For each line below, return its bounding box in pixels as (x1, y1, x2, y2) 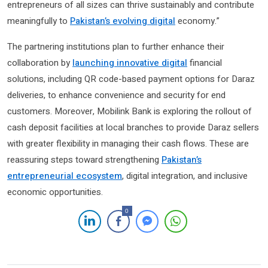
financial (187, 56, 222, 69)
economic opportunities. (7, 185, 103, 199)
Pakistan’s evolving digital (70, 14, 175, 28)
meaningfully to (7, 14, 70, 28)
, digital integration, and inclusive (122, 169, 248, 182)
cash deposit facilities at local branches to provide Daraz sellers (7, 120, 259, 134)
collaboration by (7, 56, 72, 69)
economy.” (175, 14, 220, 28)
